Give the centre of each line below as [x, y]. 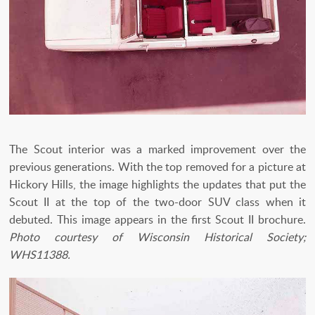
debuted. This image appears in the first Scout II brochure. [157, 219]
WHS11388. [40, 254]
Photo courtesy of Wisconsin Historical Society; [157, 237]
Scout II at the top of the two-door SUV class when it [157, 201]
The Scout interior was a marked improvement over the [157, 149]
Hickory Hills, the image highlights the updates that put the [157, 184]
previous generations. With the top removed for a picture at [157, 166]
